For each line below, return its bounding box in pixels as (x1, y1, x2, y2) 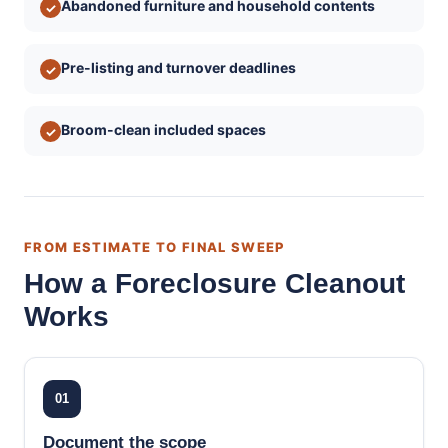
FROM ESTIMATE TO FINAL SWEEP (24, 239, 285, 255)
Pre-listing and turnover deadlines (61, 59, 296, 76)
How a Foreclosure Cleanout (24, 268, 405, 299)
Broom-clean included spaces (61, 121, 266, 138)
